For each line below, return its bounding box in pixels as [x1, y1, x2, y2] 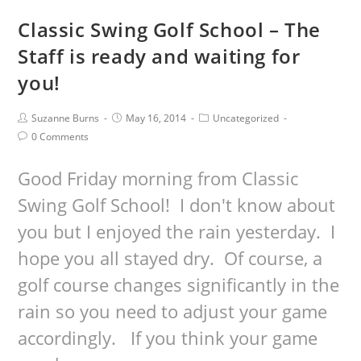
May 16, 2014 [126, 111, 187, 125]
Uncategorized [213, 111, 280, 125]
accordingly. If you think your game [18, 326, 318, 350]
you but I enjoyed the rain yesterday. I [18, 219, 336, 243]
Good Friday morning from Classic [18, 166, 299, 190]
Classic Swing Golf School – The [18, 16, 322, 43]
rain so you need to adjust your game [18, 299, 328, 323]
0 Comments [31, 130, 89, 143]
